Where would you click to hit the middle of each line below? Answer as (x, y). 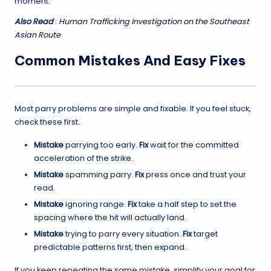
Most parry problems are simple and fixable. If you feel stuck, (133, 108)
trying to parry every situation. (123, 233)
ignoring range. (96, 204)
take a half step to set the (187, 204)
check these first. (47, 122)
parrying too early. (101, 145)
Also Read (34, 22)
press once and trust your (195, 174)
